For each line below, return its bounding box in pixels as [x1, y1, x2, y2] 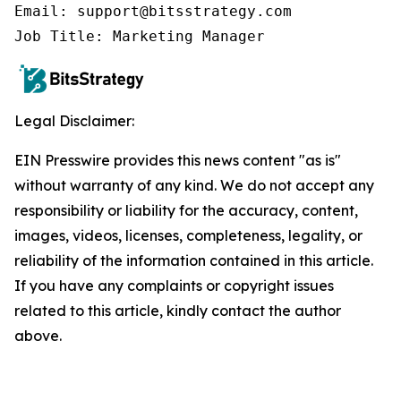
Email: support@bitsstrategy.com [14, 3, 292, 21]
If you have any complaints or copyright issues [14, 277, 334, 295]
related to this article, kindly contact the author [14, 302, 341, 320]
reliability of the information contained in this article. [14, 252, 373, 270]
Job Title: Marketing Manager [14, 28, 265, 46]
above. [14, 327, 62, 346]
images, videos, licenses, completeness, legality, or [14, 226, 363, 245]
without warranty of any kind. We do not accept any [14, 176, 374, 195]
